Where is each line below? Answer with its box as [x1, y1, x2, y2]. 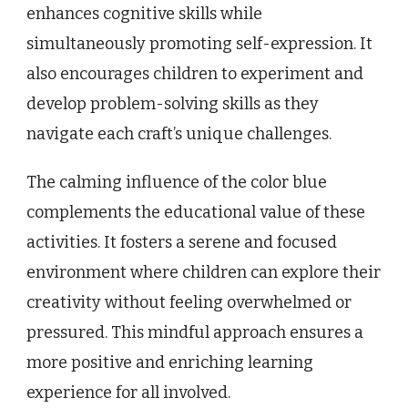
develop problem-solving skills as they [26, 93, 319, 114]
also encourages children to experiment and [26, 63, 363, 84]
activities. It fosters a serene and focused [26, 231, 337, 252]
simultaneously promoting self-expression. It [26, 33, 372, 54]
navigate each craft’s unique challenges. [26, 123, 331, 144]
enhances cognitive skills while [26, 3, 262, 24]
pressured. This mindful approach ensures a [26, 321, 363, 342]
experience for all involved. [26, 382, 230, 403]
